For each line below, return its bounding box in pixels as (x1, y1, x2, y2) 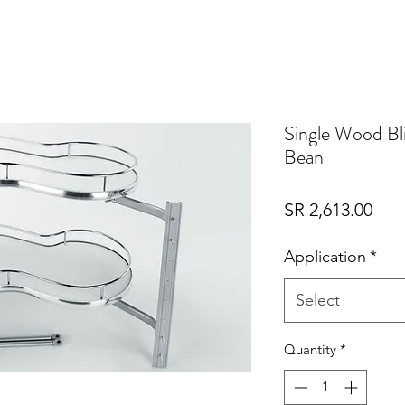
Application (284, 247, 366, 268)
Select (296, 290, 340, 311)
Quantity (284, 341, 336, 359)
